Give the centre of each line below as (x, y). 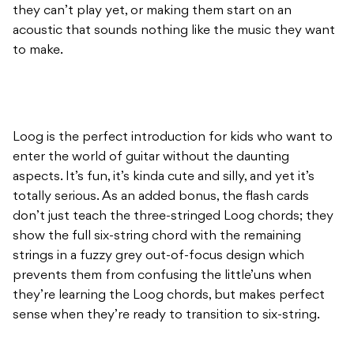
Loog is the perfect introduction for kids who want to (173, 138)
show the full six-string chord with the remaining (157, 237)
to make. (38, 51)
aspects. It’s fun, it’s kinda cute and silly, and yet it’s (164, 177)
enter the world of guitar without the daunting (151, 158)
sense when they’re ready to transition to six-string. (166, 316)
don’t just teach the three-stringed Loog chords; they (173, 217)
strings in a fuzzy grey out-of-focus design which (158, 256)
